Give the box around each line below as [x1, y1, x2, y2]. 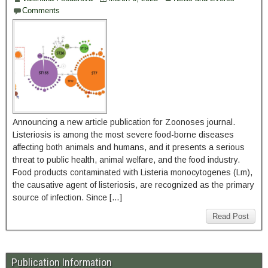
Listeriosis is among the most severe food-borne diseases [13, 130, 234, 139]
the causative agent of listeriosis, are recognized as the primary [13, 180, 254, 190]
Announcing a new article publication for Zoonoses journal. [13, 117, 235, 127]
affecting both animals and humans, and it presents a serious [13, 142, 245, 152]
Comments [22, 6, 60, 15]
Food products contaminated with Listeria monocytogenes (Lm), [13, 167, 252, 177]
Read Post [212, 212, 249, 221]
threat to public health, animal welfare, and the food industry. [13, 155, 240, 165]
